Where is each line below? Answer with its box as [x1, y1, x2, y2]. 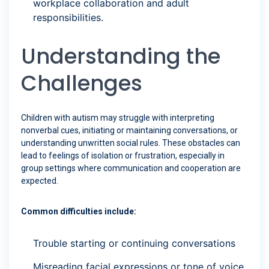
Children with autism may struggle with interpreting [21, 113, 214, 123]
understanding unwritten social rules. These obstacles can [21, 138, 240, 148]
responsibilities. [33, 11, 103, 24]
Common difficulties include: [21, 207, 136, 217]
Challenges [21, 68, 142, 98]
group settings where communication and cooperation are [21, 163, 241, 174]
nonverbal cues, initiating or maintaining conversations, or [21, 125, 238, 136]
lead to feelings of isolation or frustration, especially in [21, 151, 225, 161]
